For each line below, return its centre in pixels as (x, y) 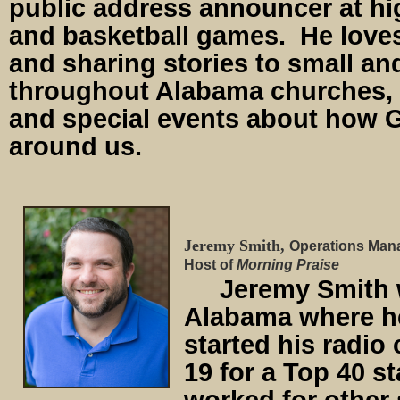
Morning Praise (288, 264)
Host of (210, 264)
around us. (75, 146)
